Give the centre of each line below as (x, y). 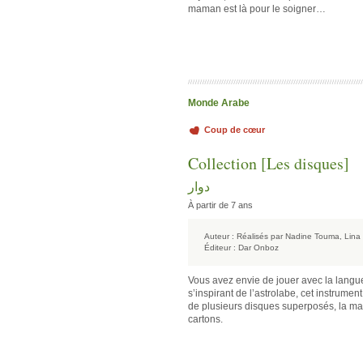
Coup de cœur (235, 130)
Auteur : (219, 236)
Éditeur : (220, 248)
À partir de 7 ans (220, 205)
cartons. (205, 319)
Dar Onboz (258, 248)
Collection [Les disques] (269, 163)
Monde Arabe (219, 103)
